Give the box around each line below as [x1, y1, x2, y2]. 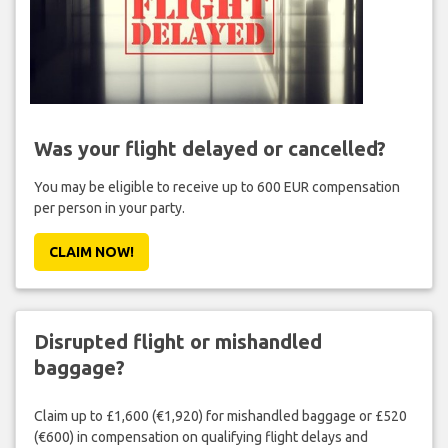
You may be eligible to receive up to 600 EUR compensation [33, 178, 400, 195]
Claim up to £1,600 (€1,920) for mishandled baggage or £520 [33, 408, 407, 425]
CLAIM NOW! [48, 243, 134, 260]
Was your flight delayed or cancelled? [33, 136, 386, 160]
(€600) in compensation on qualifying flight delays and [33, 429, 368, 446]
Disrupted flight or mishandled [33, 329, 322, 353]
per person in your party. [33, 199, 185, 216]
